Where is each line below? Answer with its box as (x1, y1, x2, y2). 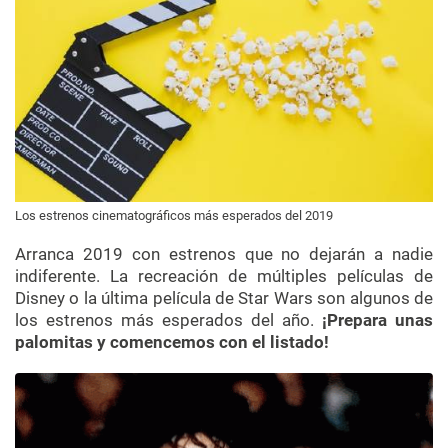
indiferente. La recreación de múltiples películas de (15, 265, 433, 286)
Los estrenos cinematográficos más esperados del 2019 (15, 207, 333, 223)
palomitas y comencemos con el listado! (15, 331, 329, 352)
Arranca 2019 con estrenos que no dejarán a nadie (15, 243, 433, 264)
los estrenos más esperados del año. (15, 309, 314, 330)
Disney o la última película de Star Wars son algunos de (15, 287, 433, 308)
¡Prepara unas (314, 309, 433, 330)
